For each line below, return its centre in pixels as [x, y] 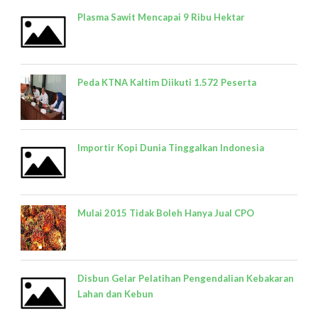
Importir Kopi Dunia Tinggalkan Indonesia [171, 147]
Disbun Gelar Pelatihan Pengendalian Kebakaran [186, 278]
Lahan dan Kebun [115, 294]
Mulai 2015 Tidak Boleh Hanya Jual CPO [166, 213]
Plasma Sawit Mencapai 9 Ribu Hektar [161, 17]
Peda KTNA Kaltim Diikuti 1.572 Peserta [167, 82]
